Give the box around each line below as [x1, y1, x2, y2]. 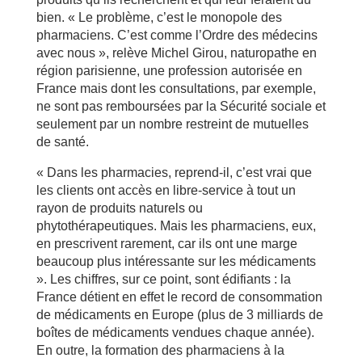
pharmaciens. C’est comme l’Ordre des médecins [36, 28, 318, 42]
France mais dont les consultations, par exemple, [36, 82, 316, 95]
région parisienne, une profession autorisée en [36, 64, 302, 78]
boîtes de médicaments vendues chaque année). [36, 326, 314, 339]
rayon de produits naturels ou [36, 201, 203, 215]
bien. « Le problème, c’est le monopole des [36, 11, 282, 24]
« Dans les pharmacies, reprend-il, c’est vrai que [36, 166, 312, 179]
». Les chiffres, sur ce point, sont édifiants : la [36, 272, 291, 286]
